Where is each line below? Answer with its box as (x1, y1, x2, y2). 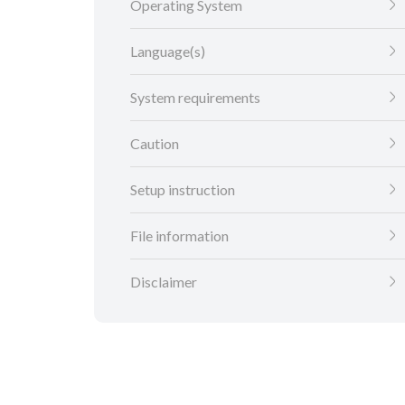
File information (130, 227, 229, 245)
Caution (130, 135, 179, 153)
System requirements (130, 89, 260, 107)
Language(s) (130, 42, 205, 61)
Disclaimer (130, 273, 197, 291)
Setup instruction (130, 181, 235, 199)
